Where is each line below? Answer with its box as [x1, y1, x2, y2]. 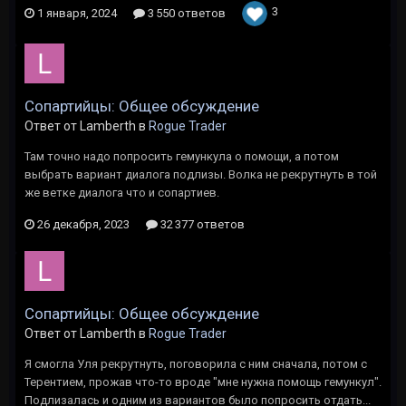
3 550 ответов [145, 6, 226, 20]
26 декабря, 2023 [37, 217, 130, 231]
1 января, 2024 [37, 6, 117, 20]
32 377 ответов [158, 217, 245, 231]
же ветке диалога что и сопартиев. [24, 186, 219, 199]
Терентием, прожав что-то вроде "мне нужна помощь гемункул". [24, 375, 382, 389]
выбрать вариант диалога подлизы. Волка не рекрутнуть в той [24, 168, 377, 181]
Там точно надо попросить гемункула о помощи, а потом [24, 150, 339, 163]
